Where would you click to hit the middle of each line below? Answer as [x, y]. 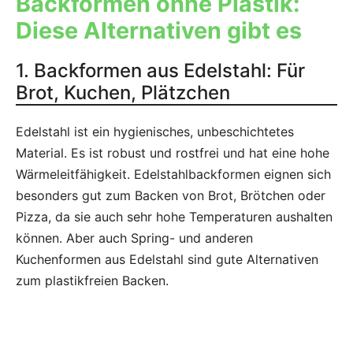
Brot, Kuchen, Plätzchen [123, 93]
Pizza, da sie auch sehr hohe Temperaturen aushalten [174, 217]
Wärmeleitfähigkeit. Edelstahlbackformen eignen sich [173, 175]
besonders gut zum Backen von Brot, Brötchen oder [171, 196]
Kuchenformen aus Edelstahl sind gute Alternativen [167, 260]
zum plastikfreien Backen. [92, 281]
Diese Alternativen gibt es [159, 31]
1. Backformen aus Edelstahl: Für [160, 71]
